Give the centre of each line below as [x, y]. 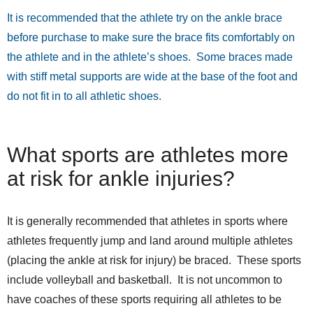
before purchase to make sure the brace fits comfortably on [151, 38]
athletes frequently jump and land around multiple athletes [150, 241]
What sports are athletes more [148, 155]
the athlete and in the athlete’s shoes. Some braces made [150, 57]
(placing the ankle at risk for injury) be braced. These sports [154, 261]
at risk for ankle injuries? [121, 179]
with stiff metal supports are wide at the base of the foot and [152, 77]
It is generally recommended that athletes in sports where [147, 221]
